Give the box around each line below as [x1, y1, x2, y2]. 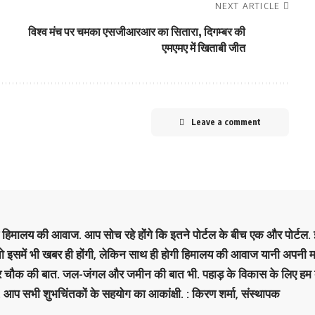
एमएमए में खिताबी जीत [161, 41, 245, 55]
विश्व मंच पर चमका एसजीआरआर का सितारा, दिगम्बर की [27, 25, 245, 39]
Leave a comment [191, 117, 261, 127]
